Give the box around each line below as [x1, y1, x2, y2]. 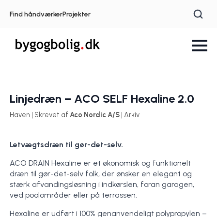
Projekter [62, 10, 91, 18]
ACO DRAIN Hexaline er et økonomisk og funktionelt [10, 158, 191, 168]
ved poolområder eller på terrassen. [10, 190, 137, 200]
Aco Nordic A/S [70, 110, 120, 119]
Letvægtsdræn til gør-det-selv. [10, 140, 123, 149]
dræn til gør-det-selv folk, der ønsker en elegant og [10, 169, 192, 178]
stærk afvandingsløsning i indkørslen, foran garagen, [10, 180, 194, 189]
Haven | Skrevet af [10, 110, 70, 119]
